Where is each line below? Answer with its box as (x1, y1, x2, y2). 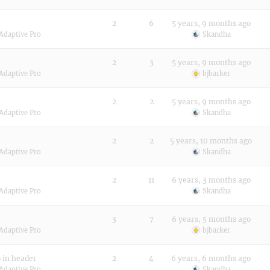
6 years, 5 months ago (171, 214, 251, 224)
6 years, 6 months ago (171, 253, 251, 263)
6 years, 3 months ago (171, 175, 251, 184)
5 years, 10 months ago (170, 136, 253, 145)
